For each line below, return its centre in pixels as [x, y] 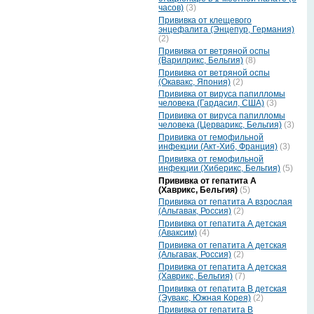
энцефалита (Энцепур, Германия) [226, 30]
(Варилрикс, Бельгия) [201, 60]
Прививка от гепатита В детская [223, 288]
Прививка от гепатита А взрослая [225, 202]
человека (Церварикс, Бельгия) [220, 125]
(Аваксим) [178, 233]
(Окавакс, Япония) [194, 82]
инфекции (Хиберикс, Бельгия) [219, 168]
